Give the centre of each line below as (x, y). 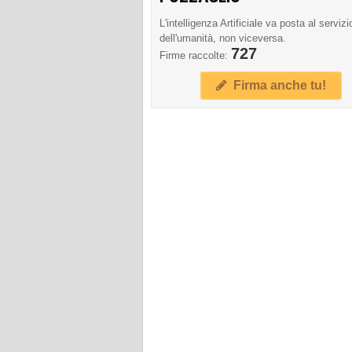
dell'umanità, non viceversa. (223, 38)
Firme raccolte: (195, 55)
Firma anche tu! (276, 85)
